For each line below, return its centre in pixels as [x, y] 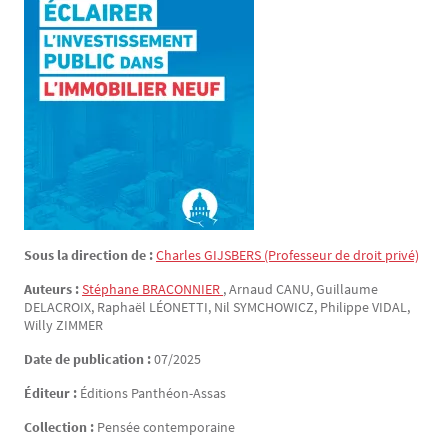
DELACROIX [57, 307]
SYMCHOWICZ [273, 307]
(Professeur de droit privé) [341, 255]
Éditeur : [52, 393]
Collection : [60, 427]
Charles [180, 255]
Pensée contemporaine [166, 427]
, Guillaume [344, 289]
